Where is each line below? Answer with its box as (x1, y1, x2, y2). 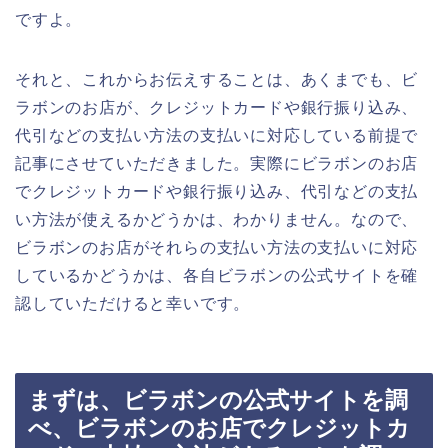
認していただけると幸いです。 (15, 295, 251, 313)
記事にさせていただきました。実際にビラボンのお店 (15, 155, 419, 173)
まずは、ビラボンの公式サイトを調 (28, 386, 408, 413)
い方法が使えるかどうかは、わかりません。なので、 (15, 211, 419, 229)
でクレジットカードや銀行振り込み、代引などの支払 (15, 183, 419, 201)
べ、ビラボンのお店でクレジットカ (28, 414, 410, 441)
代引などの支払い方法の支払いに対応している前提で (15, 127, 419, 145)
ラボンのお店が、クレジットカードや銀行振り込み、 (15, 99, 419, 117)
